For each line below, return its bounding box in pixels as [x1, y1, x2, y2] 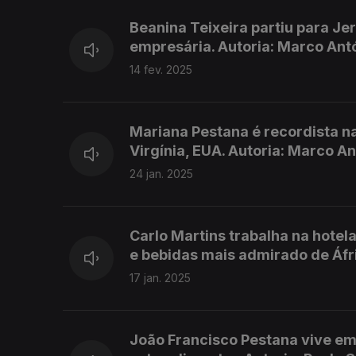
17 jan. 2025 [130, 271, 191, 285]
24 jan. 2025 [130, 167, 193, 181]
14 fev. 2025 [130, 63, 192, 77]
